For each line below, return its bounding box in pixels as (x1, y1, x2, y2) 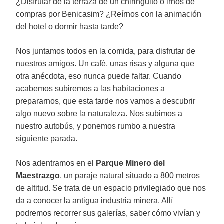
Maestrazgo (16, 171, 60, 180)
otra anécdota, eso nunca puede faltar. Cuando (16, 72, 181, 80)
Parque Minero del (96, 159, 165, 167)
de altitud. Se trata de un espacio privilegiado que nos (16, 184, 206, 192)
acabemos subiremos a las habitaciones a (16, 84, 165, 93)
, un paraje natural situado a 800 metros (60, 171, 200, 180)
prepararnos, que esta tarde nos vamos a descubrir (16, 97, 195, 105)
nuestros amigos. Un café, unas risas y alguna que (16, 59, 194, 68)
